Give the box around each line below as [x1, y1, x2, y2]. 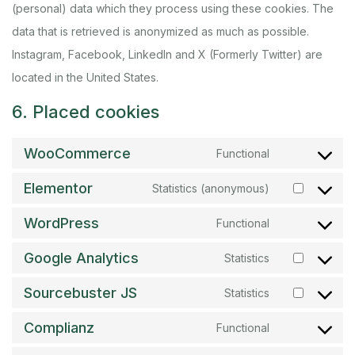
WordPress [24, 215, 99, 231]
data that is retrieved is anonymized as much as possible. [12, 25, 309, 38]
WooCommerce [24, 145, 131, 162]
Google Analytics [24, 250, 139, 266]
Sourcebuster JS [24, 284, 137, 301]
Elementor [24, 180, 93, 197]
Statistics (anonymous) [152, 181, 269, 195]
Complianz [24, 319, 94, 336]
